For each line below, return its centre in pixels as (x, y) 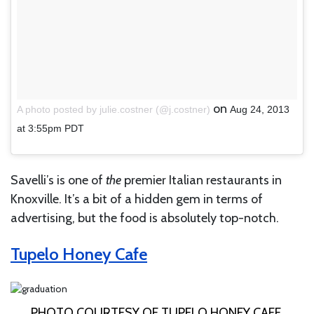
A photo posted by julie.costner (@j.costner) (114, 109)
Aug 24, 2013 (260, 109)
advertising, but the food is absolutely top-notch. (145, 218)
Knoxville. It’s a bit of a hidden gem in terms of (137, 199)
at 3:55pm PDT (50, 128)
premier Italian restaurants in (203, 180)
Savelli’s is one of (58, 180)
